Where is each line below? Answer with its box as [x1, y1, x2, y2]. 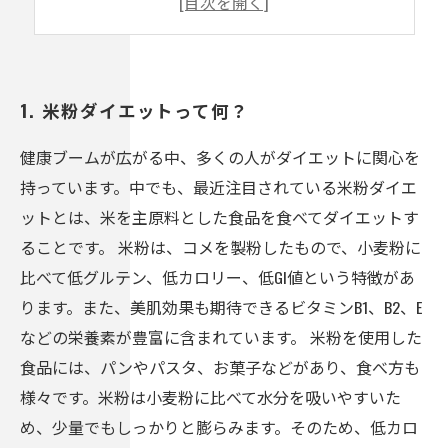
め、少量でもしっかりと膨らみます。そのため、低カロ [20, 415, 418, 439]
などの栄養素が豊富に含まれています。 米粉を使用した [20, 325, 422, 349]
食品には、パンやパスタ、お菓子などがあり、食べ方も [20, 355, 420, 379]
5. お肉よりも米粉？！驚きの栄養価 [74, 15, 330, 39]
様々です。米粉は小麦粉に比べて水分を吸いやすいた [20, 385, 401, 409]
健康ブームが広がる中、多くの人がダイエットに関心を [20, 145, 420, 169]
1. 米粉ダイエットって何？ [20, 97, 250, 123]
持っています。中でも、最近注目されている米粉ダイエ [20, 175, 417, 199]
